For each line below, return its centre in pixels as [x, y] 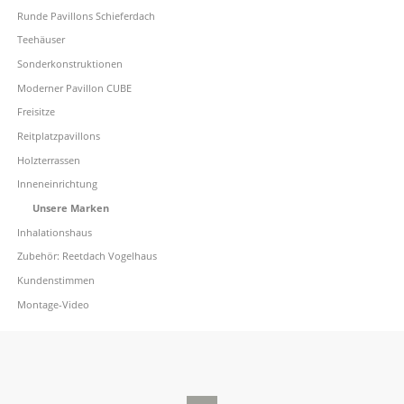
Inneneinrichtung [57, 184]
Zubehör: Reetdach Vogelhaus [87, 256]
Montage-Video [53, 304]
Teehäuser [41, 40]
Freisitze [36, 112]
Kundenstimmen [55, 280]
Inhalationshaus [54, 232]
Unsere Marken [70, 207]
